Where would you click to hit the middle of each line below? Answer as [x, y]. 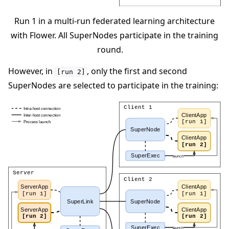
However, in [31, 71]
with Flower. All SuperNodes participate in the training [114, 35]
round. [110, 49]
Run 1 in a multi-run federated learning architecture [114, 21]
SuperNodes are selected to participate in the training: [113, 85]
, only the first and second [137, 71]
